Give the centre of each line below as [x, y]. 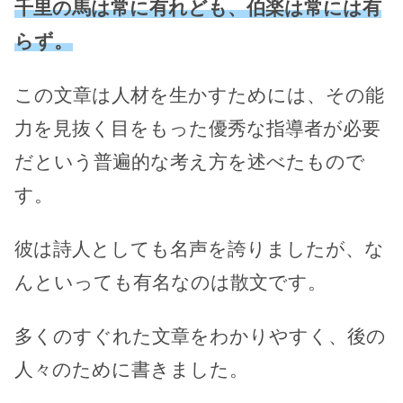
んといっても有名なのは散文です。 [170, 282]
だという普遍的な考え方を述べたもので [190, 162]
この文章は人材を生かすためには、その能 [199, 95]
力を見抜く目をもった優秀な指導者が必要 [197, 129]
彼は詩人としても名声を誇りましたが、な [199, 249]
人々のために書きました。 [131, 370]
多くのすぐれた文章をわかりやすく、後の [200, 336]
